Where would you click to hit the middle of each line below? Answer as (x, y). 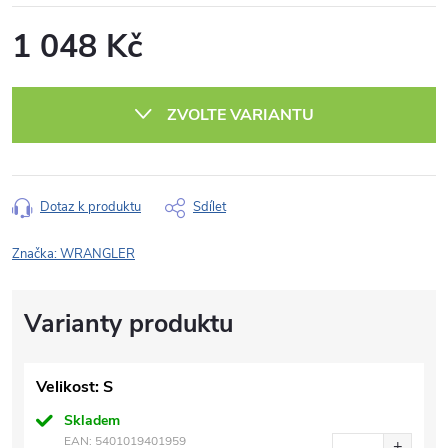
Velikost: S (74, 387)
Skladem (92, 420)
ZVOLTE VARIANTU (240, 115)
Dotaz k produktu (90, 207)
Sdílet (209, 207)
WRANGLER (97, 254)
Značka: (36, 254)
